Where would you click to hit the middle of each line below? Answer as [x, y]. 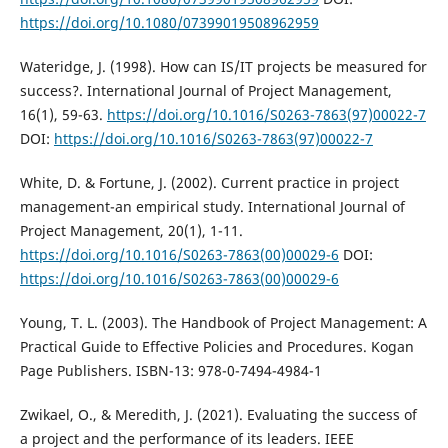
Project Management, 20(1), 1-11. [131, 230]
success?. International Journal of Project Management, [205, 90]
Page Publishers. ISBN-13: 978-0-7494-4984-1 [170, 370]
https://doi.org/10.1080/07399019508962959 [169, 22]
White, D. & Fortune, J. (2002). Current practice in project [209, 182]
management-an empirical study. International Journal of [212, 206]
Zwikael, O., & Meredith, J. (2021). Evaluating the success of [218, 414]
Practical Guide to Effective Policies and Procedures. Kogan [216, 346]
